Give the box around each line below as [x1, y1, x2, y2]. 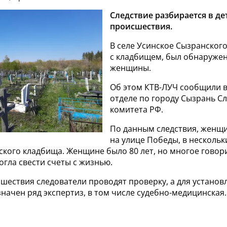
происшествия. [110, 21, 172, 32]
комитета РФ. [110, 104, 163, 116]
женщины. [110, 62, 151, 74]
